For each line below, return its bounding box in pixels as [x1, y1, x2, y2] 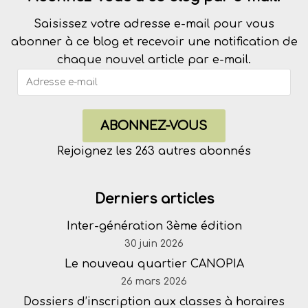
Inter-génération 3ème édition [66, 220, 242, 232]
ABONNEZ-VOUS [100, 119, 208, 133]
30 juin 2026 [124, 238, 184, 249]
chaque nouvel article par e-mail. [57, 54, 251, 66]
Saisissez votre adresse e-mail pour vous [34, 18, 274, 30]
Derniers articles [94, 191, 214, 207]
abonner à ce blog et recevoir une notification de [10, 36, 298, 48]
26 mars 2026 [121, 276, 187, 287]
